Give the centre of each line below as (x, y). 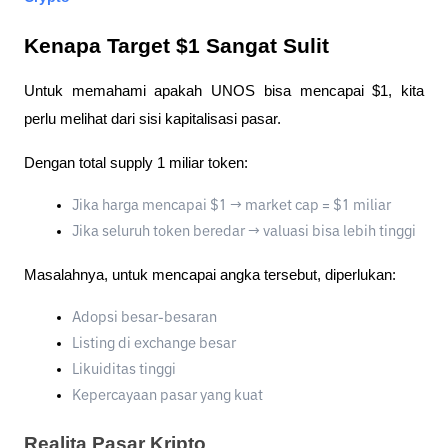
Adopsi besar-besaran (144, 318)
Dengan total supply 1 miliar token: (136, 163)
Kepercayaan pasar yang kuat (167, 396)
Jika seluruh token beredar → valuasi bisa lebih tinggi (244, 232)
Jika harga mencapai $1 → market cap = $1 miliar (231, 206)
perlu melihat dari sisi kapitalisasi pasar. (152, 119)
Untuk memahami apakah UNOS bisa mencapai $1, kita (224, 91)
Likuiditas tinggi (124, 370)
